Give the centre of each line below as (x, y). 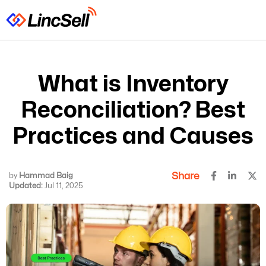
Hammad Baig (46, 176)
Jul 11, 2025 (63, 186)
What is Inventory (133, 85)
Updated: (26, 186)
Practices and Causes (133, 137)
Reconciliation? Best (133, 111)
